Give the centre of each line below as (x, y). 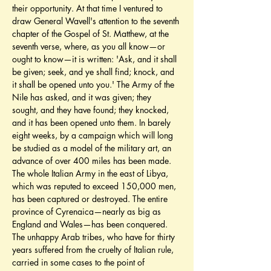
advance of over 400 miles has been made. (93, 161)
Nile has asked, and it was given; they (83, 97)
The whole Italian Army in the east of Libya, (91, 173)
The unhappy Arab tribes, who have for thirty (95, 237)
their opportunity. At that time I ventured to (89, 8)
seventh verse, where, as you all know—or (90, 46)
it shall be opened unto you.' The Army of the (94, 84)
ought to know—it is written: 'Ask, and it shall (96, 59)
